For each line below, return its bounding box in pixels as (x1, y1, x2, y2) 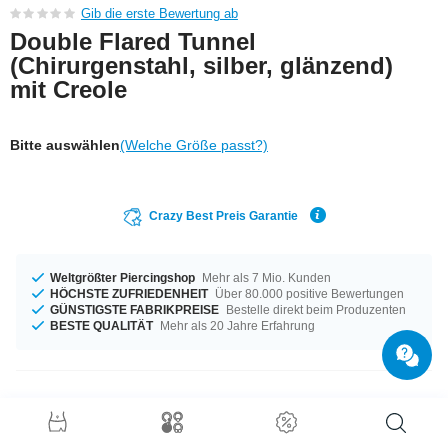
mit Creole (10, 75, 127, 103)
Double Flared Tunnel (10, 27, 256, 55)
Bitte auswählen (10, 136, 120, 153)
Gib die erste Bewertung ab (80, 5, 238, 21)
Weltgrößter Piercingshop (50, 270, 195, 285)
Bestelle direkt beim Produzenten (223, 302, 406, 317)
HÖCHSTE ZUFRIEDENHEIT (50, 286, 208, 301)
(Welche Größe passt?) (120, 136, 268, 153)
